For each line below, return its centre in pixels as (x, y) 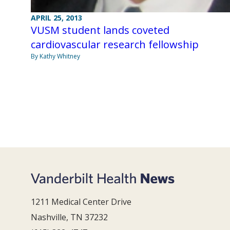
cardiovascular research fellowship (115, 45)
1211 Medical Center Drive (81, 202)
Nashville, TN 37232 (69, 217)
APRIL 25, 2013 (56, 18)
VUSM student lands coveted (100, 30)
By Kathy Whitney (55, 56)
